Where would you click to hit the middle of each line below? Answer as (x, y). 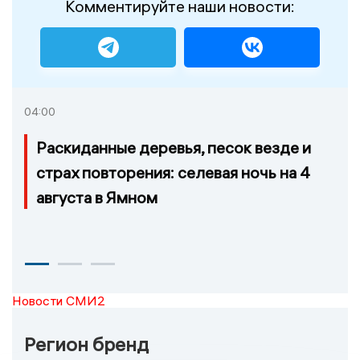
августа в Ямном (97, 197)
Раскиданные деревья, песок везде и (174, 147)
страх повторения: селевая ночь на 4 (173, 172)
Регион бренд (86, 344)
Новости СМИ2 (59, 300)
